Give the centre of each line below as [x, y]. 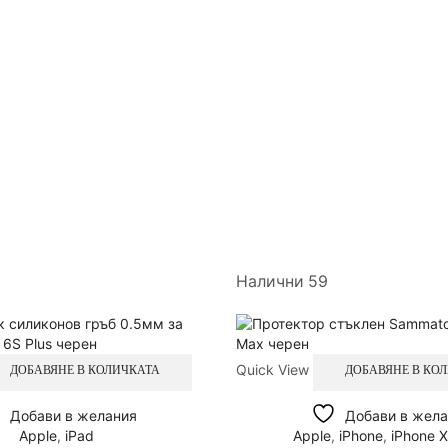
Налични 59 [282, 281]
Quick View [272, 369]
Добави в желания [74, 415]
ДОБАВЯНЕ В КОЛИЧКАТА [85, 370]
